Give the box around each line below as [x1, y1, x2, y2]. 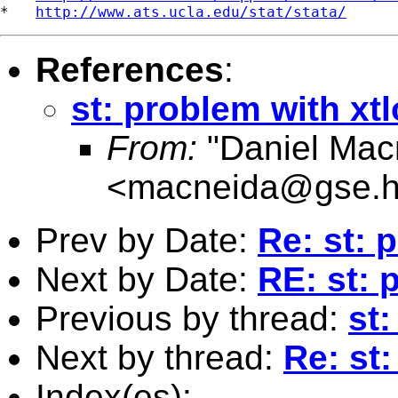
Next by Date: [36, 259, 258, 298]
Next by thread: [36, 338, 283, 377]
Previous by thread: [36, 298, 348, 338]
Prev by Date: [36, 220, 258, 259]
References [36, 50, 224, 89]
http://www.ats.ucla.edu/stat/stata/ [36, 3, 346, 20]
